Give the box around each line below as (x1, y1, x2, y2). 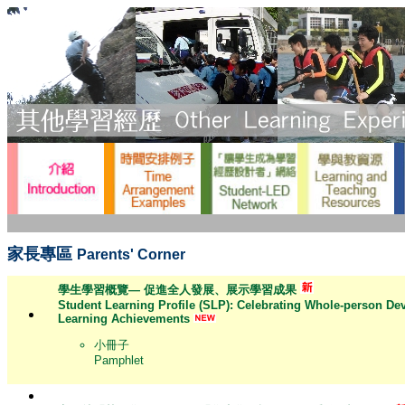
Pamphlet (94, 353, 144, 367)
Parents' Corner (77, 247, 185, 262)
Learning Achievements (58, 312, 193, 325)
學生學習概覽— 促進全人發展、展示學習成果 (58, 283, 300, 297)
